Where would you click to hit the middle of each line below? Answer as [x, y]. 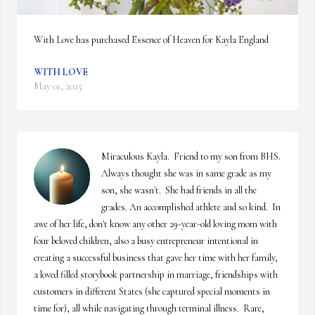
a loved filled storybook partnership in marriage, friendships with [156, 275]
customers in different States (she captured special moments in [152, 291]
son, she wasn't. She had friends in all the [179, 190]
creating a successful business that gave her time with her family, [156, 258]
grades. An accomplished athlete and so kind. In [191, 207]
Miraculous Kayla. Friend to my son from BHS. [191, 156]
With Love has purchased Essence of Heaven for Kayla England [151, 40]
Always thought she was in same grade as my [186, 173]
